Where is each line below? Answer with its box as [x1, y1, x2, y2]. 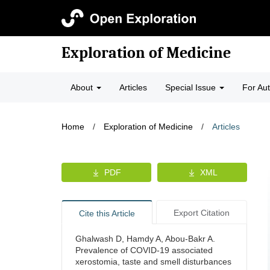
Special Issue [165, 83, 218, 92]
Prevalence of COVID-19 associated [75, 245, 213, 255]
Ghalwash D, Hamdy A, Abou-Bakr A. [75, 234, 215, 243]
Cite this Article [78, 209, 135, 218]
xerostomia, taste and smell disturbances [75, 257, 231, 266]
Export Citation [173, 208, 230, 218]
